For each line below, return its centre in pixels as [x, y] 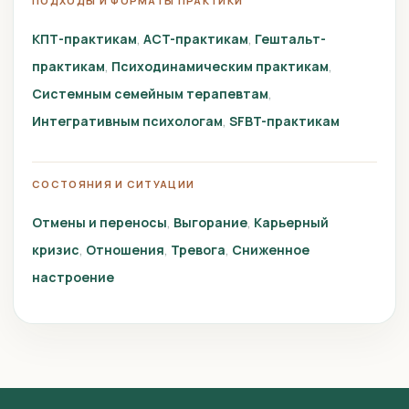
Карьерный [291, 222]
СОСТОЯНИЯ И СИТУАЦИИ [114, 184]
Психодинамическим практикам [220, 66]
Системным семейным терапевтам [150, 94]
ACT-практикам [196, 39]
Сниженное [271, 250]
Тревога [198, 250]
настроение [73, 277]
